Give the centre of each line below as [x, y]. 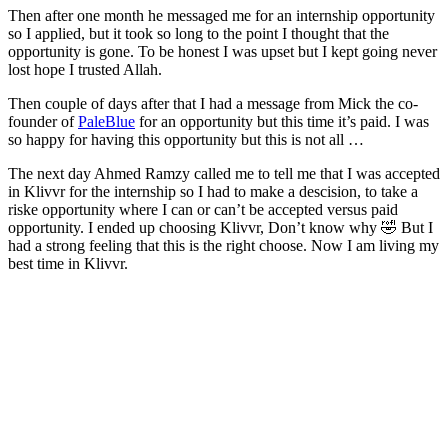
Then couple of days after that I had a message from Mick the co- [213, 103]
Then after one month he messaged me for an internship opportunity [221, 15]
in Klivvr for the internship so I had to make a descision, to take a [213, 191]
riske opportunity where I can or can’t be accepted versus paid [203, 209]
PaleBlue [106, 121]
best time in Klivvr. [68, 263]
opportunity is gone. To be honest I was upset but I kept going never [222, 51]
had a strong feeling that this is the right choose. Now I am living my [223, 245]
